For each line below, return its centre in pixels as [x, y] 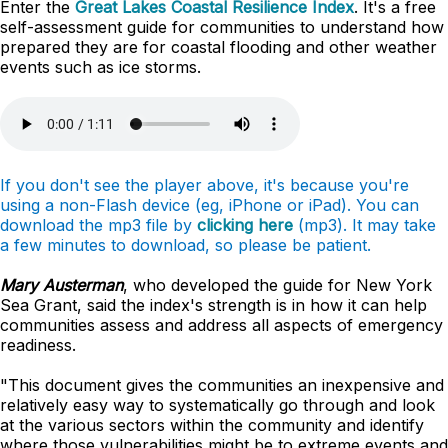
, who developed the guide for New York [277, 285]
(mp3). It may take [364, 225]
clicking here [245, 225]
